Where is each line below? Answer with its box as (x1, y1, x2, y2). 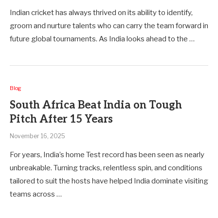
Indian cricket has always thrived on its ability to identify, (10, 8, 193, 17)
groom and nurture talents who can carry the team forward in (10, 21, 208, 30)
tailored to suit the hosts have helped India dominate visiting (10, 177, 208, 185)
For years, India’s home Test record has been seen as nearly (10, 150, 204, 159)
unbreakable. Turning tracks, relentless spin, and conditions (10, 163, 202, 172)
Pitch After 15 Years (10, 113, 113, 126)
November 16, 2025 (10, 132, 65, 140)
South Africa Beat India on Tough (10, 99, 182, 111)
